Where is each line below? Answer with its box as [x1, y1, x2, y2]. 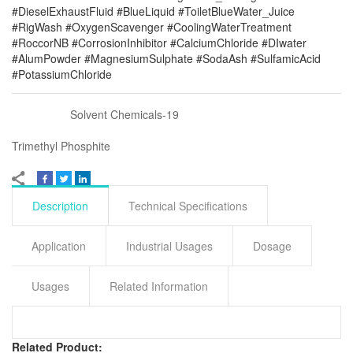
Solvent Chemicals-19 [70, 106, 179, 122]
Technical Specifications [128, 197, 247, 214]
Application [32, 237, 86, 254]
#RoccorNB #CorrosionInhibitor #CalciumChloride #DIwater [12, 34, 307, 50]
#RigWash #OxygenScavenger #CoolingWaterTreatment [12, 18, 292, 35]
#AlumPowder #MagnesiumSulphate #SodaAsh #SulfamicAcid [12, 50, 321, 66]
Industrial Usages [126, 237, 213, 254]
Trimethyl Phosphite [12, 137, 110, 154]
